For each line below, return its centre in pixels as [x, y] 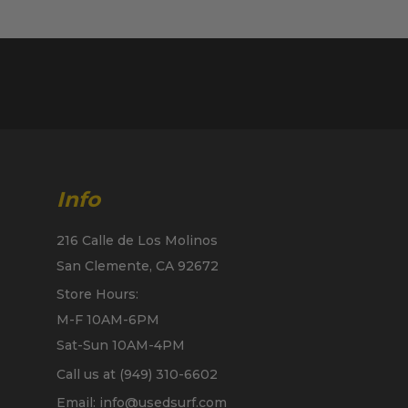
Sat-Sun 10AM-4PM [120, 346]
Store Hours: [97, 295]
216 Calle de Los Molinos [137, 240]
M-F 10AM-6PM [107, 320]
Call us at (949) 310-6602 [137, 374]
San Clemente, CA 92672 [137, 265]
